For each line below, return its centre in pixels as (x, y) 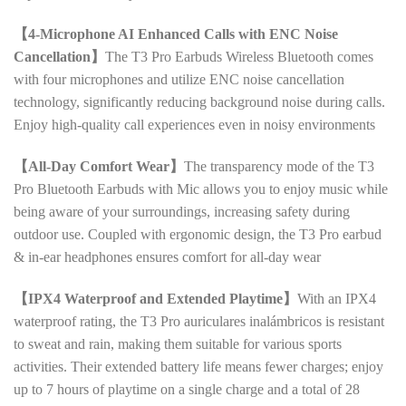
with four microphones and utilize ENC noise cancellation (179, 80)
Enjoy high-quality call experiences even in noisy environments (194, 125)
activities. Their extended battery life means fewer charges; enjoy (198, 366)
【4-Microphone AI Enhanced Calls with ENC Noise (176, 34)
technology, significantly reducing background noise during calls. (199, 102)
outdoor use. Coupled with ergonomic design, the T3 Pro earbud (198, 235)
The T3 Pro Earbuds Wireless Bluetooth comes (239, 57)
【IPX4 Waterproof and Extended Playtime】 (155, 298)
